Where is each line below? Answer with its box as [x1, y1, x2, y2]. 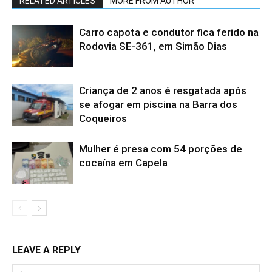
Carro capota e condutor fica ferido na [79, 26, 259, 39]
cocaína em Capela [79, 157, 168, 169]
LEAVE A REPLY [12, 244, 81, 256]
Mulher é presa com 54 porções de [79, 143, 242, 155]
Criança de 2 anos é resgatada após [79, 84, 246, 97]
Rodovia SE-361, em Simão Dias [79, 40, 227, 53]
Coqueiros [79, 112, 127, 125]
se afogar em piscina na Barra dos [79, 98, 237, 111]
